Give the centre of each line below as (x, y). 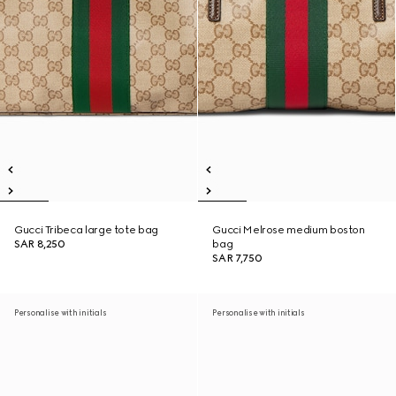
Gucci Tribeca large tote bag (86, 230)
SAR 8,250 (40, 244)
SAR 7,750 (237, 258)
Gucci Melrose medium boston (289, 230)
